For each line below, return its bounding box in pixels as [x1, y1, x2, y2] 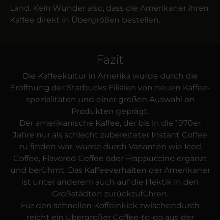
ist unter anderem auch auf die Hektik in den [21, 177, 199, 187]
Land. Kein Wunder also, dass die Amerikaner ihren [10, 3, 209, 13]
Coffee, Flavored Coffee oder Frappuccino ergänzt [13, 154, 207, 164]
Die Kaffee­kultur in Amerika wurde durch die [22, 71, 198, 81]
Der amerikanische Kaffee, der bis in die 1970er [19, 118, 201, 128]
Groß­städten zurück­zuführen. [52, 189, 168, 199]
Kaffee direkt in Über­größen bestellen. [10, 15, 160, 25]
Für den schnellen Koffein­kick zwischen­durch [20, 201, 200, 211]
